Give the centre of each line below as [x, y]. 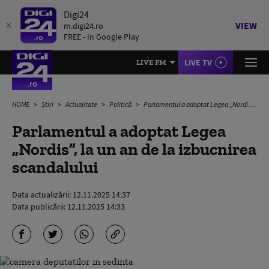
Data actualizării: [42, 195]
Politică [121, 104]
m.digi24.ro [83, 26]
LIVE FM [151, 62]
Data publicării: [40, 207]
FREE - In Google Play [101, 37]
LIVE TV [198, 62]
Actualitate [82, 104]
